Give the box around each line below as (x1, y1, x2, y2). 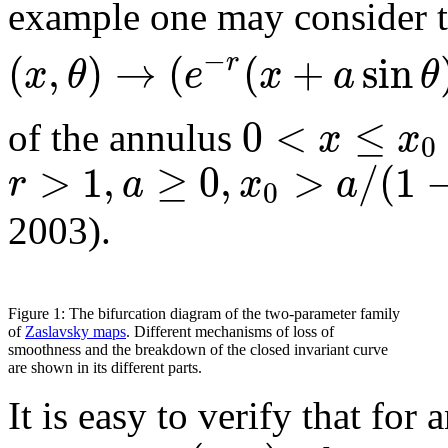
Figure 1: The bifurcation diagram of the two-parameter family (8, 304, 400, 322)
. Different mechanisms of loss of (126, 322, 334, 340)
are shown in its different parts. (8, 358, 202, 376)
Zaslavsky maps (25, 322, 126, 340)
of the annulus (8, 116, 242, 160)
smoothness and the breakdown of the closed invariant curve (8, 340, 388, 358)
